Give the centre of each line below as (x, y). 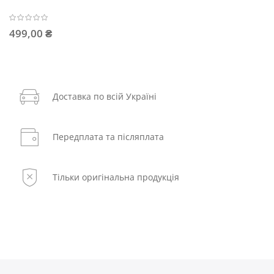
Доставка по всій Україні (105, 97)
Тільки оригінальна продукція (116, 177)
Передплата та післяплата (108, 137)
